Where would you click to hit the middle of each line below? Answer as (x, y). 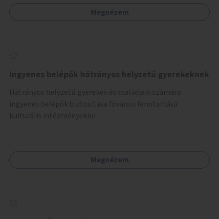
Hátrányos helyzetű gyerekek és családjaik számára (95, 92)
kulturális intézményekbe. (53, 116)
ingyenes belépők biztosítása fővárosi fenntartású (93, 104)
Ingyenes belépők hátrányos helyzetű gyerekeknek (109, 74)
